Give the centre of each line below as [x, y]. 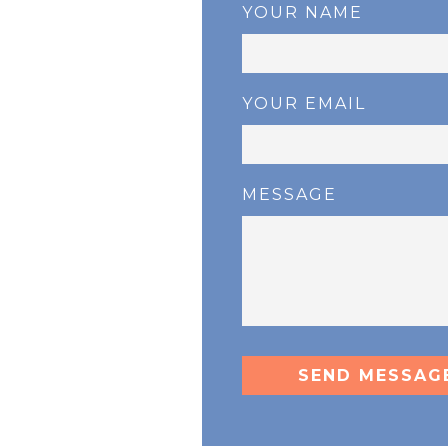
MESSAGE [289, 195]
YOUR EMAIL [303, 104]
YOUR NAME [302, 13]
